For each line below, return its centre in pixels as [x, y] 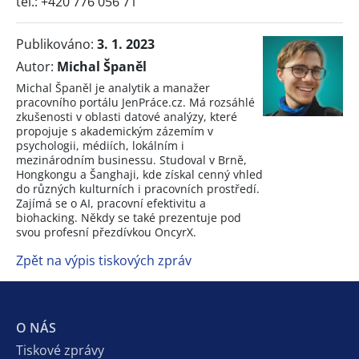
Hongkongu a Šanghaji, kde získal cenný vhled [139, 174]
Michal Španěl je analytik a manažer [113, 87]
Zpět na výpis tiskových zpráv [104, 260]
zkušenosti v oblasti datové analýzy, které [127, 116]
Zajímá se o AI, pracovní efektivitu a [111, 203]
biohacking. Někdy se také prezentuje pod [129, 217]
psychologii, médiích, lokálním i [100, 145]
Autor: [36, 66]
